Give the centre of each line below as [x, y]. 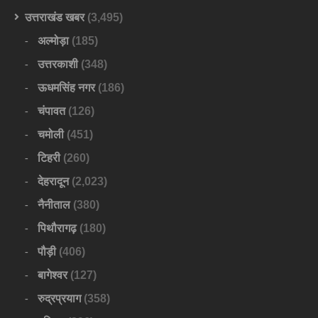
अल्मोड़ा [53, 41]
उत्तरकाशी [58, 65]
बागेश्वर [53, 275]
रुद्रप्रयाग [59, 299]
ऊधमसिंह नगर [66, 88]
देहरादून [53, 182]
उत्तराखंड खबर [55, 18]
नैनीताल [54, 205]
